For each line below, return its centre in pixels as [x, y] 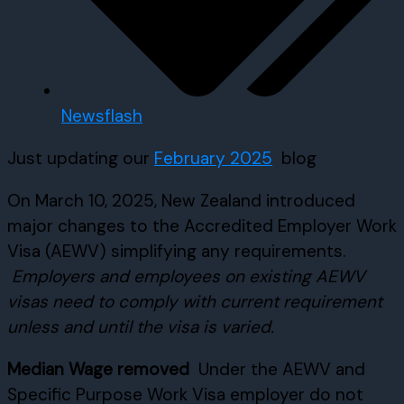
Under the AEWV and [280, 369]
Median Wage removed [101, 369]
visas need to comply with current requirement [195, 301]
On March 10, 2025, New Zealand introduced [181, 200]
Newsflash [102, 115]
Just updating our [81, 158]
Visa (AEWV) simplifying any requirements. [176, 251]
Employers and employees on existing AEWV [188, 276]
